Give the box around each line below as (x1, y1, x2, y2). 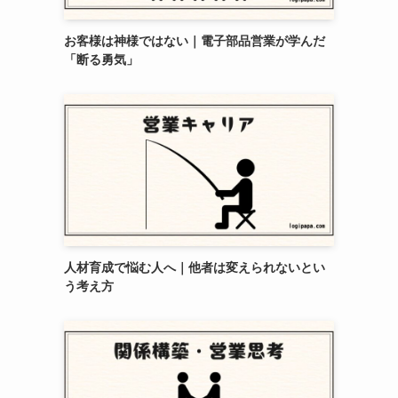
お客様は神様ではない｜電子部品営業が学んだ (64, 33, 325, 48)
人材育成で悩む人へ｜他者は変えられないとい (64, 259, 325, 275)
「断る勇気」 (64, 52, 139, 67)
